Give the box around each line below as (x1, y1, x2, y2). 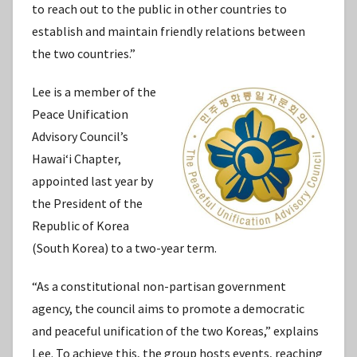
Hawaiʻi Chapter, (32, 151, 121, 167)
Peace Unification (32, 106, 128, 123)
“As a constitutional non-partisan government (32, 278, 286, 295)
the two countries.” (32, 45, 135, 62)
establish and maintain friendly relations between (32, 23, 305, 40)
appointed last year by (32, 173, 153, 190)
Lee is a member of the (32, 84, 156, 100)
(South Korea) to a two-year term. (32, 240, 217, 257)
